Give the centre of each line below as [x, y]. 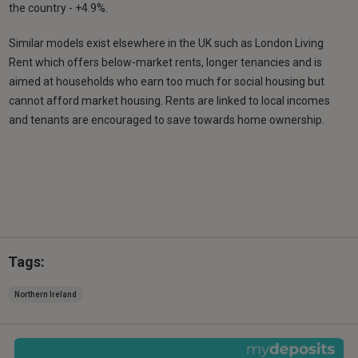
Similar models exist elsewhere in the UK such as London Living [167, 43]
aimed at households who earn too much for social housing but [167, 81]
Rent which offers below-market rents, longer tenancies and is [166, 62]
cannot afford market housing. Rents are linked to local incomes [170, 100]
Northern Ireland [45, 294]
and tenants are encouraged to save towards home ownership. [167, 119]
